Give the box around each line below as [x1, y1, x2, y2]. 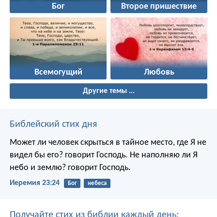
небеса [87, 180, 107, 187]
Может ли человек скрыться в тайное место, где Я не [10, 138, 206, 148]
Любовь [143, 68, 174, 77]
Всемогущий [34, 68, 82, 77]
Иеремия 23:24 [10, 179, 60, 187]
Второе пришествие [121, 2, 197, 11]
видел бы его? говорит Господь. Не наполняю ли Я [10, 151, 198, 160]
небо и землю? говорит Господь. [10, 163, 131, 173]
